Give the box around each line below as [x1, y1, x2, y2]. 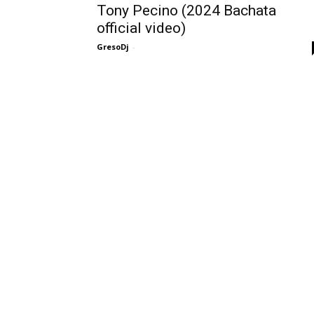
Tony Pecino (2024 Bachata [97, 2, 276, 19]
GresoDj [97, 41, 129, 52]
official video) [97, 20, 186, 36]
